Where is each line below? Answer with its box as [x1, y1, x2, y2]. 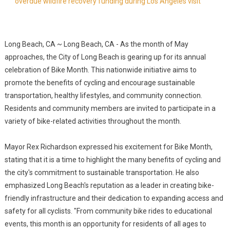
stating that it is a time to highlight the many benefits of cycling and [4, 156, 221, 164]
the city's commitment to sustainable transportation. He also [4, 168, 199, 177]
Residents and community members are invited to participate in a [4, 104, 216, 112]
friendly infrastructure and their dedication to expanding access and [4, 194, 223, 202]
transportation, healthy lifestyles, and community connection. [4, 91, 202, 100]
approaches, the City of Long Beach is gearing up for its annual [4, 53, 206, 61]
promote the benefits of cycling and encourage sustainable [4, 79, 195, 87]
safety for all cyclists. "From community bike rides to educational [4, 207, 212, 215]
